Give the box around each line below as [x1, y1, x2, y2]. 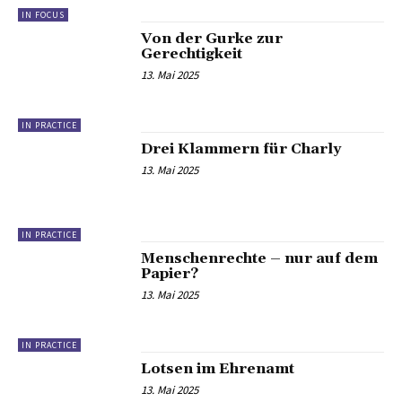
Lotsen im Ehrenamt [141, 359, 295, 378]
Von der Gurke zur [141, 30, 284, 48]
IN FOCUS [22, 9, 65, 22]
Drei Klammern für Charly [141, 139, 342, 158]
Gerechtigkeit [141, 45, 247, 64]
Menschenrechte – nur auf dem [141, 249, 379, 268]
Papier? [141, 265, 199, 284]
